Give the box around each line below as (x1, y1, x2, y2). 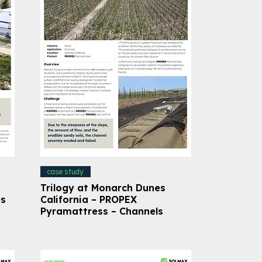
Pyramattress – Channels (40, 205, 163, 217)
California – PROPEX (40, 193, 137, 205)
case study (47, 167, 84, 176)
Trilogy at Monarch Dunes (40, 181, 166, 194)
